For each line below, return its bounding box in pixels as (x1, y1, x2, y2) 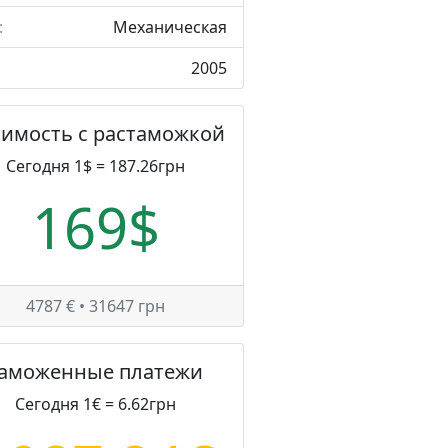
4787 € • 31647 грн (26, 295, 166, 317)
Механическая (112, 16, 227, 38)
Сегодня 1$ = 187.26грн (6, 155, 186, 177)
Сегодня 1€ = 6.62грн (15, 393, 177, 415)
